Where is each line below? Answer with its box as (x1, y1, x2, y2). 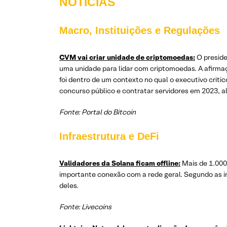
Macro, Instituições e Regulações (59, 25, 220, 36)
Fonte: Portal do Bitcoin (59, 107, 136, 117)
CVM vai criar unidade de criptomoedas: (59, 53, 195, 62)
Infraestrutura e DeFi (59, 131, 159, 142)
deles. (59, 181, 79, 190)
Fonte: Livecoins (59, 202, 111, 211)
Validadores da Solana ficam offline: (59, 159, 180, 168)
